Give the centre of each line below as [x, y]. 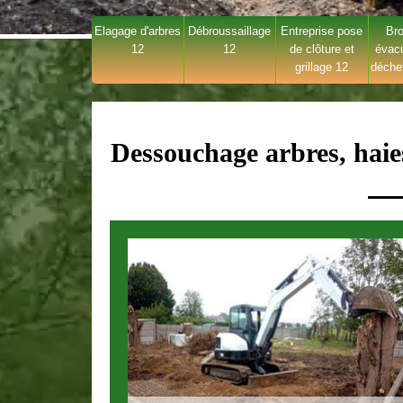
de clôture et [322, 49]
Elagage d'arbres [137, 31]
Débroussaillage [230, 31]
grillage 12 [322, 67]
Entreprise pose [322, 31]
